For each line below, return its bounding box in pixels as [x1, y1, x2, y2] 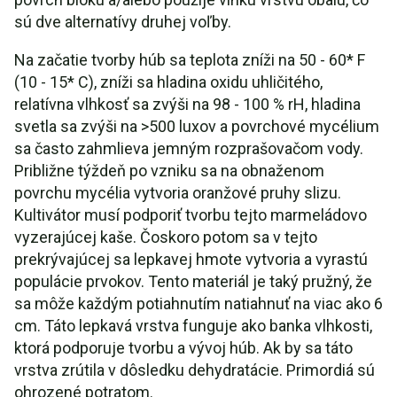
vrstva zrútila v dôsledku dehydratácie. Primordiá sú [14, 361, 375, 379]
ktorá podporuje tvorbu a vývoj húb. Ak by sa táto [14, 339, 353, 357]
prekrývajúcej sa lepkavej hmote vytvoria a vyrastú [14, 250, 368, 269]
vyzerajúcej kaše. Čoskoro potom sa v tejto [14, 228, 317, 246]
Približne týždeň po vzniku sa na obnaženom [14, 161, 324, 180]
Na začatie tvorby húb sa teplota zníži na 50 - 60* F [14, 51, 365, 69]
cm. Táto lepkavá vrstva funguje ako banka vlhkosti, [14, 316, 372, 335]
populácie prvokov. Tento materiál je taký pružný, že [14, 272, 372, 291]
